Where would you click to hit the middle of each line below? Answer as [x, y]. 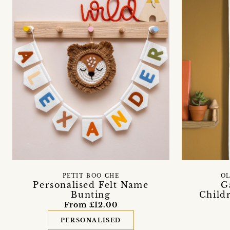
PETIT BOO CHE [91, 176]
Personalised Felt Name [91, 185]
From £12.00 [91, 205]
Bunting [91, 194]
